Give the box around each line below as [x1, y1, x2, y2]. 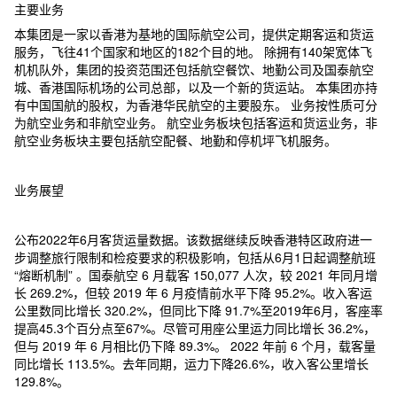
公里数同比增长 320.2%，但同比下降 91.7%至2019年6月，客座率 [14, 300, 383, 319]
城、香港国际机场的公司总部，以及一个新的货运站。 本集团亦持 [14, 77, 378, 96]
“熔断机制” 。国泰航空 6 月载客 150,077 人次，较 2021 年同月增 [14, 265, 378, 284]
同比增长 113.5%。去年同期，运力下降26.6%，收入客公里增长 [14, 354, 369, 372]
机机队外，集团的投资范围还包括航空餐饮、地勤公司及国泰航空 [14, 59, 374, 78]
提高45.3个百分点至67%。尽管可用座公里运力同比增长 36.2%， [14, 318, 376, 337]
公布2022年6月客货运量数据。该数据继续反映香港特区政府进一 [14, 230, 372, 248]
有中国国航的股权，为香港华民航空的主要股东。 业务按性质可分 [14, 95, 378, 113]
